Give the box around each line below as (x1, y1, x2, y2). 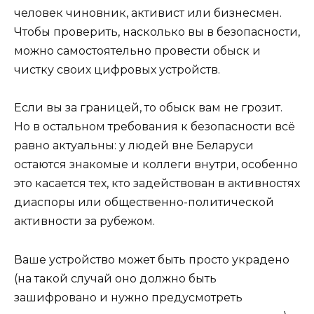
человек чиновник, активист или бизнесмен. (14, 6, 282, 20)
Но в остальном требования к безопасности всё (14, 120, 295, 134)
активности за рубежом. (14, 214, 155, 228)
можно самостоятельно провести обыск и (14, 44, 261, 58)
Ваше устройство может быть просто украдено (14, 252, 289, 266)
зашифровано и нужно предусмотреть (14, 290, 243, 304)
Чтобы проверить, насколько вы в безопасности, (14, 25, 300, 39)
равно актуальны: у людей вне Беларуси (14, 139, 254, 153)
